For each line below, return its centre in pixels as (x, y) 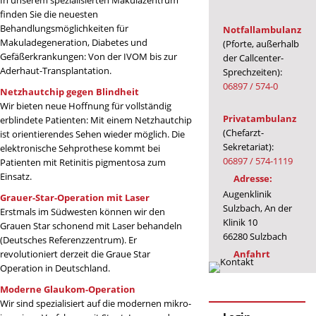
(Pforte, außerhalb (261, 43)
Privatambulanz (259, 119)
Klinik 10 (240, 222)
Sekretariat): (248, 147)
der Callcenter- (253, 57)
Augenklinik (247, 194)
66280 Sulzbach (255, 236)
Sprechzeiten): (252, 72)
